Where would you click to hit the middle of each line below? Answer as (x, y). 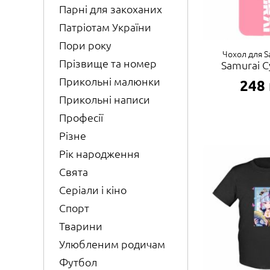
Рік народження (99, 154)
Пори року (85, 45)
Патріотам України (105, 27)
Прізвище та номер (108, 63)
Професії (81, 118)
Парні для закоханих (111, 9)
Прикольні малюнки (110, 81)
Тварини (81, 226)
